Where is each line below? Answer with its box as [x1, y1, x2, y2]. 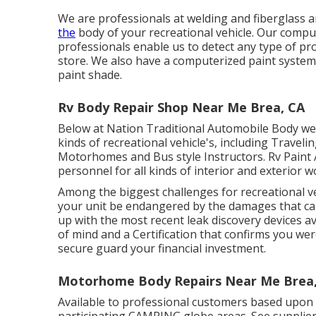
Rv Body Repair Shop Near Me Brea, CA [58, 98, 305, 116]
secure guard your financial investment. [58, 240, 266, 256]
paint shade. [58, 66, 122, 83]
